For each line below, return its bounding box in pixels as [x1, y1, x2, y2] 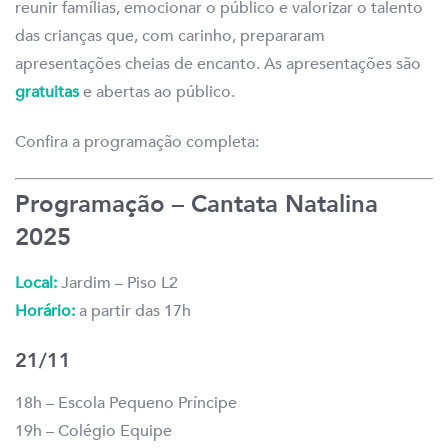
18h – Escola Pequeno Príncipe [15, 392, 237, 415]
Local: [15, 272, 57, 295]
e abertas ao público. [79, 81, 235, 104]
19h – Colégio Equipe [15, 420, 172, 443]
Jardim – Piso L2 [57, 272, 178, 295]
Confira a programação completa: [15, 131, 259, 154]
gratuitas [15, 81, 79, 104]
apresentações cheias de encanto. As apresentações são [15, 53, 421, 76]
